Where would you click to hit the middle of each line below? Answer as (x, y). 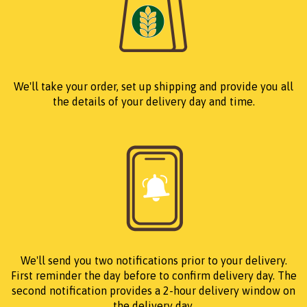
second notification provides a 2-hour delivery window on (153, 290)
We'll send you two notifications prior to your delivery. (153, 260)
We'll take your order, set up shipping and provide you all (153, 86)
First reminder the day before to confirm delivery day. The (153, 275)
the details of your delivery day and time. (153, 101)
